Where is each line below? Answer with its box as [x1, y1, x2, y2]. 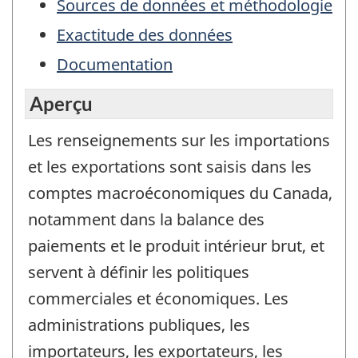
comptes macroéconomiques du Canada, [28, 181, 332, 204]
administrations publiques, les [28, 313, 250, 336]
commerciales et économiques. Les [28, 287, 288, 309]
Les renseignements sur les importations [28, 129, 330, 151]
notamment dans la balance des [28, 208, 265, 230]
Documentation [57, 54, 173, 76]
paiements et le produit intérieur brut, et [28, 234, 324, 257]
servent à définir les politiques [28, 261, 249, 283]
